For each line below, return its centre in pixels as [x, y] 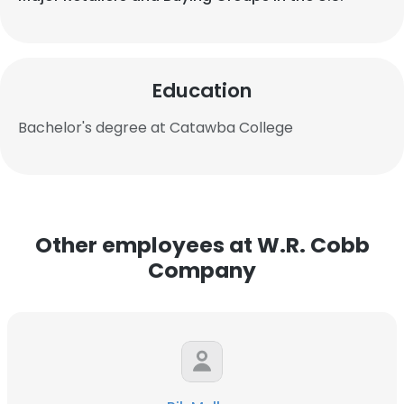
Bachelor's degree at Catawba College [156, 128]
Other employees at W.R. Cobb [202, 245]
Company [202, 270]
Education [202, 91]
